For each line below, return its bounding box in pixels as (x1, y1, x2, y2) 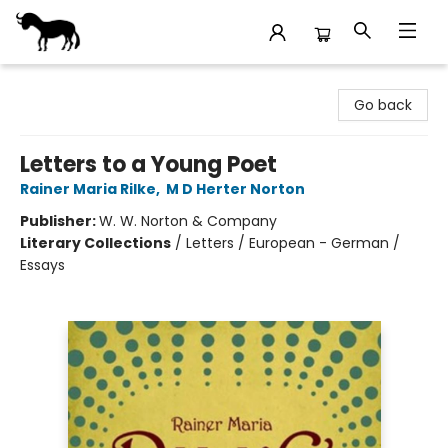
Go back (354, 95, 412, 115)
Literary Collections (20, 233, 171, 253)
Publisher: (20, 211, 99, 231)
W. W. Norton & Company (99, 211, 277, 231)
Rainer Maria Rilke (20, 179, 156, 199)
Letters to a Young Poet (20, 149, 277, 180)
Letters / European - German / (186, 233, 400, 253)
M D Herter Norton (166, 179, 305, 199)
